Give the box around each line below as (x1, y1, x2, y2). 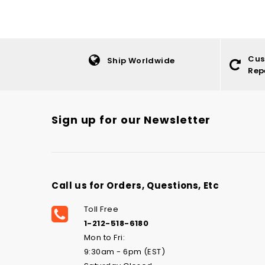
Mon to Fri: (84, 232, 125, 244)
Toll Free (84, 203, 119, 215)
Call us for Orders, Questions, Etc (51, 179, 219, 192)
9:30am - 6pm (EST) (84, 246, 166, 258)
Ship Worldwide (106, 54, 175, 66)
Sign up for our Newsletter (51, 112, 211, 128)
